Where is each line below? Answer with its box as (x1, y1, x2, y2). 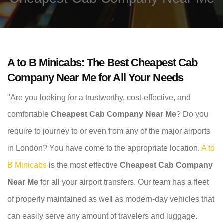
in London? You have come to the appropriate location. (7, 144, 200, 153)
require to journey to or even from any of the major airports (7, 127, 210, 136)
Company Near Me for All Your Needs (7, 71, 184, 84)
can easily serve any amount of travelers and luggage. (7, 212, 197, 221)
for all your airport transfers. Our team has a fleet (40, 178, 209, 187)
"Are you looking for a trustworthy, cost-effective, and (7, 93, 191, 102)
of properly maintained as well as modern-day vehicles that (7, 195, 214, 204)
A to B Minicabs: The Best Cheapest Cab (7, 56, 198, 69)
